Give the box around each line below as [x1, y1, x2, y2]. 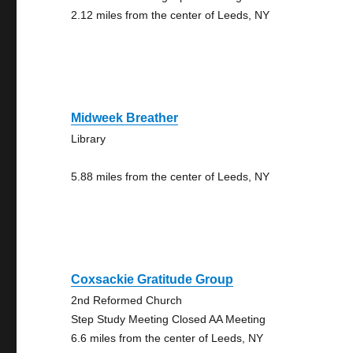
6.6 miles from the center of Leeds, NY [71, 332, 264, 344]
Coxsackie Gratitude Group [71, 273, 234, 286]
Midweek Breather [71, 111, 179, 124]
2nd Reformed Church [71, 294, 183, 307]
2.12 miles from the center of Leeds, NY [71, 9, 270, 21]
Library [71, 132, 106, 145]
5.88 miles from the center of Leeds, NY [71, 170, 270, 183]
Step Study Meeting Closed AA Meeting [71, 313, 266, 325]
